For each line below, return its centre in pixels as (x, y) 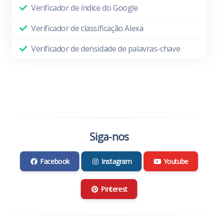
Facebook (55, 162)
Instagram (117, 162)
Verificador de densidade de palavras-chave (106, 49)
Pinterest (114, 189)
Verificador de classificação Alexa (87, 28)
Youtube (176, 162)
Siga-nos (109, 137)
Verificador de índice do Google (85, 8)
